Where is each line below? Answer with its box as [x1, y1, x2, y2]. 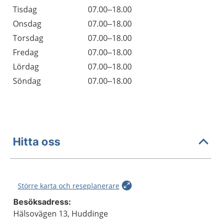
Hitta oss [13, 135, 60, 148]
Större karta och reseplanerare [18, 181, 119, 190]
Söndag [13, 75, 41, 86]
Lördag [13, 61, 39, 72]
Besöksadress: [13, 197, 71, 207]
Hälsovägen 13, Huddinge [13, 208, 108, 219]
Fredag [13, 47, 38, 58]
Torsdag [13, 33, 43, 43]
